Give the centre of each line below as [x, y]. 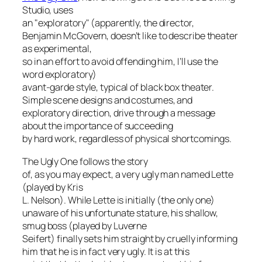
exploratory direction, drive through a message [119, 113]
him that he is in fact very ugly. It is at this [106, 251]
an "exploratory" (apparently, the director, [108, 23]
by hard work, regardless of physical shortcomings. [127, 139]
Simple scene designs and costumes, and [108, 100]
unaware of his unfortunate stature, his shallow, [120, 213]
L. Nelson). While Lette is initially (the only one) [118, 200]
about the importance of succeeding [98, 126]
